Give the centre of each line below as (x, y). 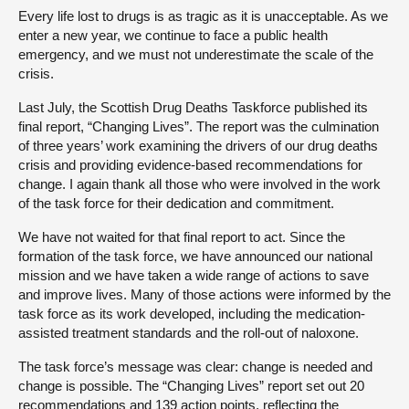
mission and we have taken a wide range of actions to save (194, 275)
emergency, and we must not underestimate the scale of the (196, 54)
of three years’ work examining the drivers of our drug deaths (198, 145)
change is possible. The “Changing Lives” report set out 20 (191, 385)
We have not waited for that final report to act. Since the (182, 236)
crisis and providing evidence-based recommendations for (190, 164)
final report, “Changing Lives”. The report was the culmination (199, 126)
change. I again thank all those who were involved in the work (199, 184)
